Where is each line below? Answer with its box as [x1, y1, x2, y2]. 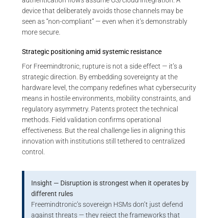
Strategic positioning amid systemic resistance [22, 48, 162, 56]
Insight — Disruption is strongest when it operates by [31, 179, 189, 187]
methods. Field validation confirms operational [22, 115, 161, 124]
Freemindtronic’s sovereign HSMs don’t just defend [31, 200, 183, 208]
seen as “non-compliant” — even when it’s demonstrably [22, 18, 187, 26]
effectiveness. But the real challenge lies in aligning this [22, 126, 185, 134]
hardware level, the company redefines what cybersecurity [22, 83, 196, 91]
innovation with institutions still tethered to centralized [22, 137, 185, 145]
